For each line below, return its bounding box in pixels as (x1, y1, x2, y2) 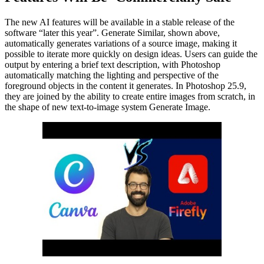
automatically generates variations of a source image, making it (5, 38, 237, 48)
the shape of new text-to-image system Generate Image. (5, 101, 210, 112)
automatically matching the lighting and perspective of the (5, 70, 219, 80)
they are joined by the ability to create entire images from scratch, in (5, 91, 255, 101)
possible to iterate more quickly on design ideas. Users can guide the (5, 48, 258, 59)
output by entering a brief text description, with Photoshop (5, 59, 220, 70)
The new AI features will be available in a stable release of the (5, 16, 235, 27)
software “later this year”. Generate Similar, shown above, (5, 27, 220, 38)
